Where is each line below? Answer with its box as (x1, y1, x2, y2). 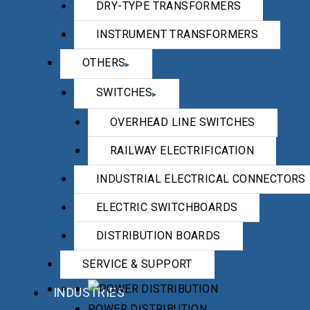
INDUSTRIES (53, 285, 125, 300)
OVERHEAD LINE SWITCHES (110, 116, 255, 129)
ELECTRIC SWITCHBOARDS (96, 201, 238, 214)
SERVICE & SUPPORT (82, 257, 192, 271)
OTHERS (82, 56, 126, 69)
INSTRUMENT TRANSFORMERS (96, 28, 259, 41)
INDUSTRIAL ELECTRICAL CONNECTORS (96, 172, 306, 185)
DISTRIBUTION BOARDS (96, 229, 221, 242)
